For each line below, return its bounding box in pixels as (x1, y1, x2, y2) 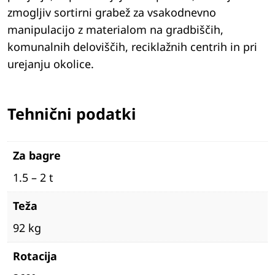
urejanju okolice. (7, 56, 94, 72)
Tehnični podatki (7, 103, 136, 125)
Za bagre (13, 148, 61, 163)
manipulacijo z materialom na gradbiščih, (7, 22, 223, 37)
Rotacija (13, 249, 57, 264)
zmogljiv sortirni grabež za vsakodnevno (7, 5, 216, 20)
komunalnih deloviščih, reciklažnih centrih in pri (7, 39, 257, 55)
